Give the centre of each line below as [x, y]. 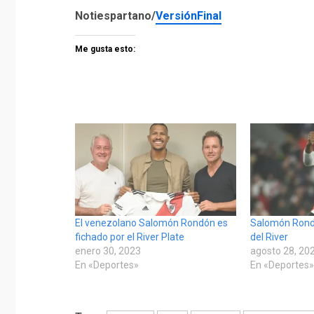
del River [269, 237]
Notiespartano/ [115, 15]
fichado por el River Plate [130, 237]
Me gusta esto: [105, 49]
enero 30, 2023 [108, 251]
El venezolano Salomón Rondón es [151, 223]
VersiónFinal [189, 15]
